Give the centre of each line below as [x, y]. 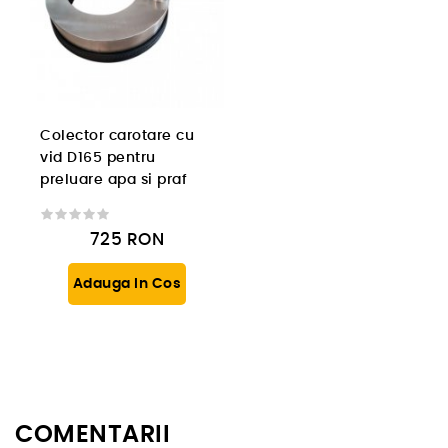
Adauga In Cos [127, 284]
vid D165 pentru [98, 158]
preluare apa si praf [113, 180]
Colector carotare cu [117, 136]
